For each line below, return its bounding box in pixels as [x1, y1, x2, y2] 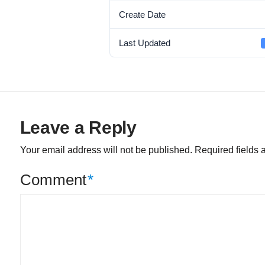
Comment [20, 172, 91, 189]
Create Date [119, 10, 166, 20]
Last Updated [119, 38, 171, 48]
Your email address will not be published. [20, 145, 192, 156]
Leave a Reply [20, 118, 137, 138]
